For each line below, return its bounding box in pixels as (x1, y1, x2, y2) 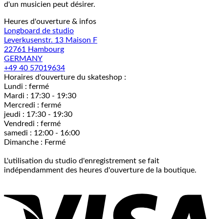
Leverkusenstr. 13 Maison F (4, 36, 97, 44)
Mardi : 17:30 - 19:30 (4, 92, 76, 100)
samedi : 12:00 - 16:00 (4, 129, 80, 137)
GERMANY (4, 55, 43, 63)
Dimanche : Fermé (4, 138, 66, 146)
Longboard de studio (4, 27, 74, 35)
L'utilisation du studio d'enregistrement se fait (4, 157, 159, 165)
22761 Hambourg (4, 45, 64, 53)
